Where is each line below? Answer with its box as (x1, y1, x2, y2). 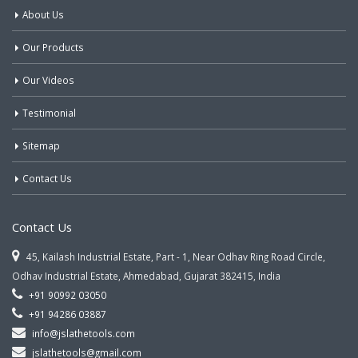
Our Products (22, 40, 84, 54)
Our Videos (22, 73, 74, 86)
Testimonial (22, 105, 76, 119)
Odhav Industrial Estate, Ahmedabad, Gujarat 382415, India (12, 268, 280, 282)
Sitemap (22, 138, 60, 152)
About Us (22, 7, 64, 21)
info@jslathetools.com (32, 326, 135, 340)
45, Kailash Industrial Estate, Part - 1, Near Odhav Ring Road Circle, (24, 249, 325, 263)
